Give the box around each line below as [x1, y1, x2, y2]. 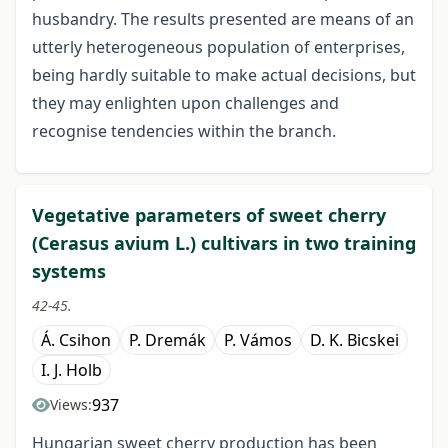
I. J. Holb [41, 359, 102, 382]
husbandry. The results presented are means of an [32, 8, 414, 31]
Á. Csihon [41, 329, 111, 352]
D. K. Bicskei [310, 329, 399, 352]
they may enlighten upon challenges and [32, 92, 339, 115]
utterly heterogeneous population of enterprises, [32, 36, 405, 59]
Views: [50, 395, 92, 415]
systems [32, 259, 106, 284]
